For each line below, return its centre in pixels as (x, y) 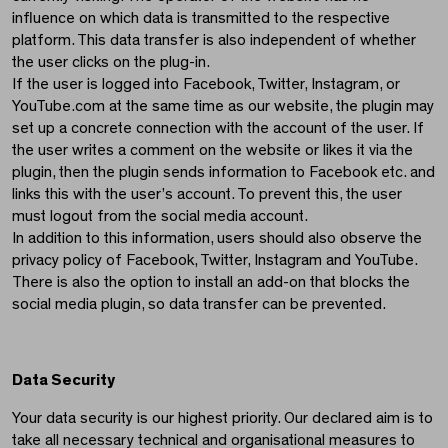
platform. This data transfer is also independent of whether (214, 40)
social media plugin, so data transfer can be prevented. (199, 304)
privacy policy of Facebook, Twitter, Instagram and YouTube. (214, 260)
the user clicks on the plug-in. (111, 62)
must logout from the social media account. (160, 216)
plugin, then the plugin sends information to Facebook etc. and (223, 172)
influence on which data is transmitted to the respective (201, 18)
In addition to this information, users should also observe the (217, 238)
